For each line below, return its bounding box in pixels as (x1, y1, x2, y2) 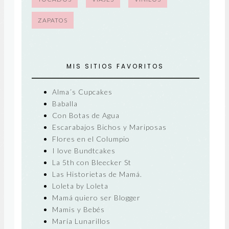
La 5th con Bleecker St (52, 157, 131, 167)
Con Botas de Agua (52, 110, 120, 120)
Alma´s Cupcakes (52, 87, 112, 96)
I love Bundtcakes (52, 146, 116, 155)
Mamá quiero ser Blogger (52, 193, 141, 202)
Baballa (52, 99, 78, 108)
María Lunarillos (52, 216, 110, 225)
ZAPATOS (37, 16, 67, 24)
